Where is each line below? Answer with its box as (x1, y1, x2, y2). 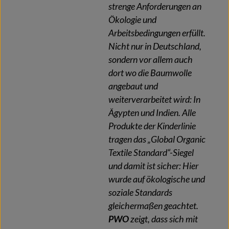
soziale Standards (108, 187, 172, 198)
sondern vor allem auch (108, 54, 193, 65)
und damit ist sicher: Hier (108, 160, 198, 171)
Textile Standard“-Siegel (108, 147, 194, 158)
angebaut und (108, 80, 158, 91)
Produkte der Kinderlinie (108, 120, 196, 131)
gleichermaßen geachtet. (108, 200, 198, 211)
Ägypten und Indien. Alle (108, 107, 196, 118)
